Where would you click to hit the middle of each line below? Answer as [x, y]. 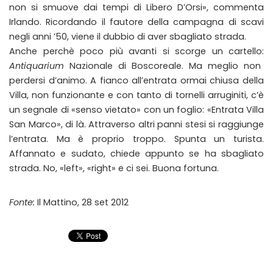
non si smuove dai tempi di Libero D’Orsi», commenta [136, 7]
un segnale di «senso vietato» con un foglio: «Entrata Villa [136, 110]
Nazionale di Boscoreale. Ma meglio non [162, 66]
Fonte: [22, 202]
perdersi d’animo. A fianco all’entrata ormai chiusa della [136, 80]
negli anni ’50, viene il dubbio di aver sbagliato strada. [128, 37]
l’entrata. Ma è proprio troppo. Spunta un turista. [136, 139]
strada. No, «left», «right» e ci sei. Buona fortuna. [114, 168]
